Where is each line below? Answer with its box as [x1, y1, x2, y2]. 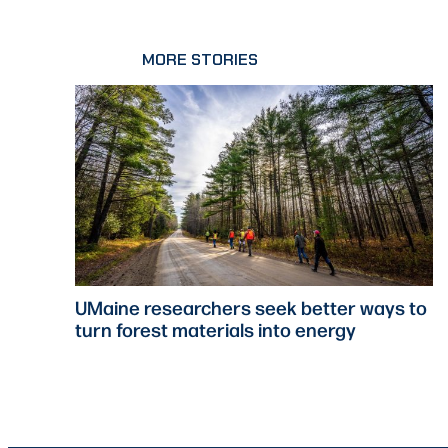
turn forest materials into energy [75, 316, 357, 343]
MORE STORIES [142, 49, 259, 70]
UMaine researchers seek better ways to [75, 294, 428, 321]
